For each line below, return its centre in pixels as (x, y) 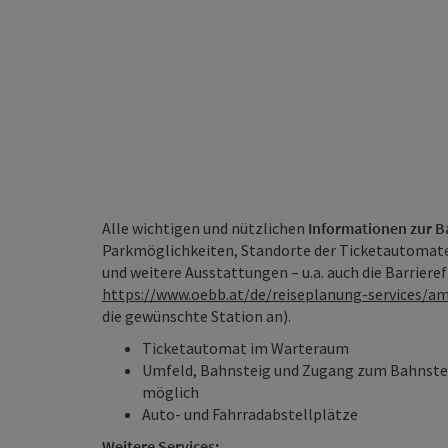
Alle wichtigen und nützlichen (205, 228)
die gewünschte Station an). (196, 316)
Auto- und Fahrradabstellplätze (250, 414)
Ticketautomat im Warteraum (245, 348)
